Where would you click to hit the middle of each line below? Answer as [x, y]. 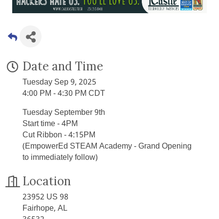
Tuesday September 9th [64, 113]
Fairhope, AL [45, 209]
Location [47, 181]
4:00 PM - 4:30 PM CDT [64, 94]
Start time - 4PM [50, 124]
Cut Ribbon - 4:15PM [59, 135]
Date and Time [63, 66]
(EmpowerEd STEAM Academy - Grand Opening [107, 147]
